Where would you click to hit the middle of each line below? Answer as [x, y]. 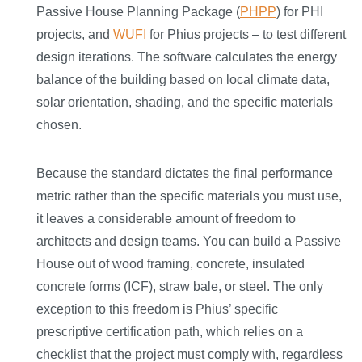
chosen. [59, 125]
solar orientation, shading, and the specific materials [185, 103]
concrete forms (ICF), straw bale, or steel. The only [180, 287]
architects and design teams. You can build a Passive [189, 242]
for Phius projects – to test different [246, 35]
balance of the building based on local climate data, [183, 80]
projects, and [75, 35]
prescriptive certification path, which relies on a [170, 332]
